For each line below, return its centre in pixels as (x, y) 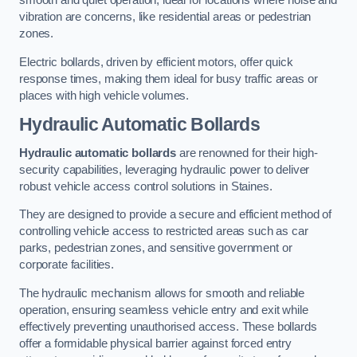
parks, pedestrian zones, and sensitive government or (156, 248)
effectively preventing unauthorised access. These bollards (168, 326)
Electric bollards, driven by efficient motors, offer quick (156, 62)
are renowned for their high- (247, 153)
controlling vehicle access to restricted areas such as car (164, 231)
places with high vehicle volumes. (104, 95)
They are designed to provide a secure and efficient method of (176, 215)
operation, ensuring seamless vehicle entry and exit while (164, 310)
